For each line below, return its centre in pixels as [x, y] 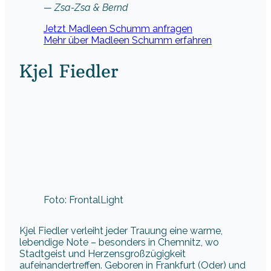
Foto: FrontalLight [83, 200]
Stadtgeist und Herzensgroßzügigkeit [103, 254]
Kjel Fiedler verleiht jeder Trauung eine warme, [121, 231]
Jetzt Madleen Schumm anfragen [118, 28]
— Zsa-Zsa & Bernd [86, 7]
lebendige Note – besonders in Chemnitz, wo [119, 243]
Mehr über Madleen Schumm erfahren [128, 40]
